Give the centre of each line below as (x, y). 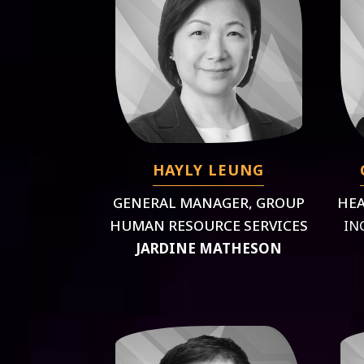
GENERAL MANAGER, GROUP (208, 202)
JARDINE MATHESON (208, 248)
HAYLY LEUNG (209, 169)
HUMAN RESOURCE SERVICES (208, 225)
